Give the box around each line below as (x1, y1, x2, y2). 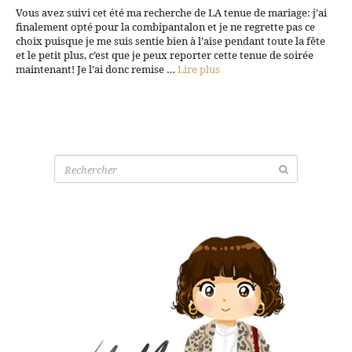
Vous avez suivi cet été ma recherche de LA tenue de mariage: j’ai (16, 5, 327, 20)
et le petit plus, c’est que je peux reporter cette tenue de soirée (16, 47, 313, 62)
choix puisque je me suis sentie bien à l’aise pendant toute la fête (16, 33, 325, 48)
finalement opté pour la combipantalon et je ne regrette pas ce (16, 19, 315, 34)
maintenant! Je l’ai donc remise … (16, 61, 178, 76)
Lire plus (178, 61, 220, 76)
